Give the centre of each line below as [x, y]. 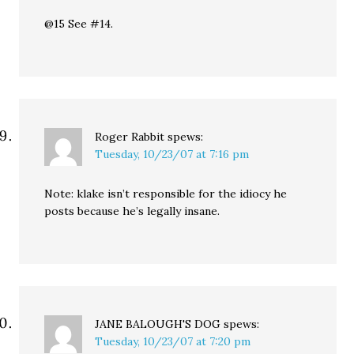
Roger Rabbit [130, 136]
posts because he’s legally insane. [132, 211]
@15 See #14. [79, 23]
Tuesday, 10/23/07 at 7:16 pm [172, 154]
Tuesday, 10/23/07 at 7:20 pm [173, 341]
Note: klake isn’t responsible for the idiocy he [166, 193]
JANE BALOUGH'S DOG [158, 324]
